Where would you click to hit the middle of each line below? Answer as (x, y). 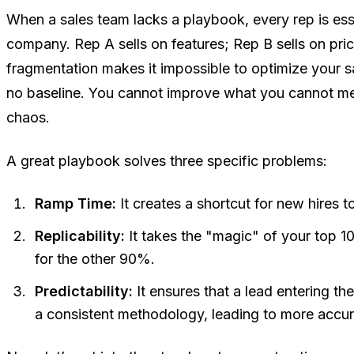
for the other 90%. (95, 259)
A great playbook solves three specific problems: (167, 161)
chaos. (28, 118)
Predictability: (84, 292)
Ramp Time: (75, 204)
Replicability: (80, 236)
